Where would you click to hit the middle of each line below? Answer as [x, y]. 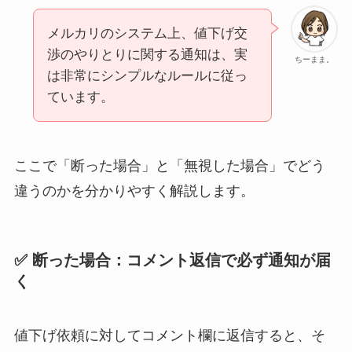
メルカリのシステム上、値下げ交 [147, 34]
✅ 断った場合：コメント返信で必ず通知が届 [172, 260]
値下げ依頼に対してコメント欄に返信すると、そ [169, 336]
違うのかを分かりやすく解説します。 [134, 191]
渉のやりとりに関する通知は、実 [147, 55]
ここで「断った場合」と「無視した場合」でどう [169, 165]
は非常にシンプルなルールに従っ [147, 76]
